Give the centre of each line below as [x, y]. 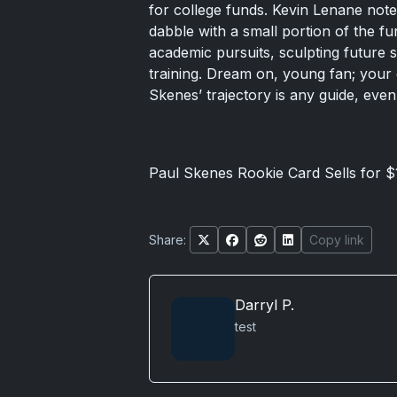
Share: [167, 240]
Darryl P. [265, 305]
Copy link [337, 240]
